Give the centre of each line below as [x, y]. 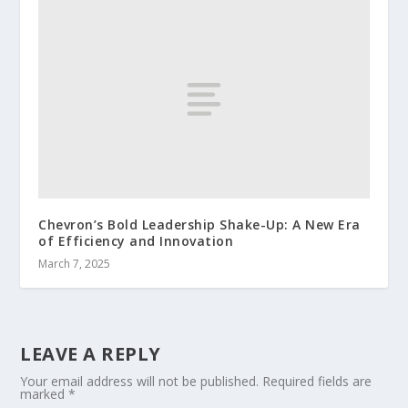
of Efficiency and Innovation [136, 240]
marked [45, 393]
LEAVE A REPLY [91, 353]
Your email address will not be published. [140, 381]
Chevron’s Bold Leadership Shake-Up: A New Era [199, 224]
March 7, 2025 [75, 263]
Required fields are [317, 381]
